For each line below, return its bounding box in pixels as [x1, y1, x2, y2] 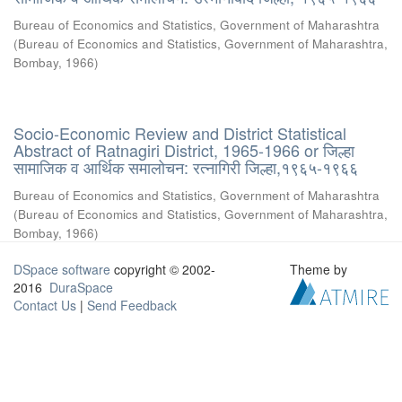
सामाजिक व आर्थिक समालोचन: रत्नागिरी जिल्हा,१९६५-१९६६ [13, 155, 358, 179]
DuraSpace [49, 278, 113, 296]
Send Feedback [87, 296, 177, 314]
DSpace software [13, 260, 110, 278]
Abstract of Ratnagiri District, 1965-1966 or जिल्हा [13, 138, 354, 162]
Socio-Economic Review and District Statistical [13, 121, 346, 144]
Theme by [290, 260, 352, 278]
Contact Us [13, 296, 76, 314]
